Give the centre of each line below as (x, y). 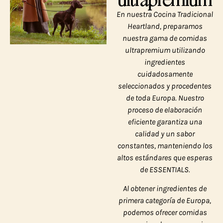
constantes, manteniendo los (165, 145)
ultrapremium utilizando (165, 50)
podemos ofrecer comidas (165, 213)
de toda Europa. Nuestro (165, 98)
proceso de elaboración (165, 110)
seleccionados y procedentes (165, 86)
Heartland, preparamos (165, 26)
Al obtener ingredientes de (165, 189)
